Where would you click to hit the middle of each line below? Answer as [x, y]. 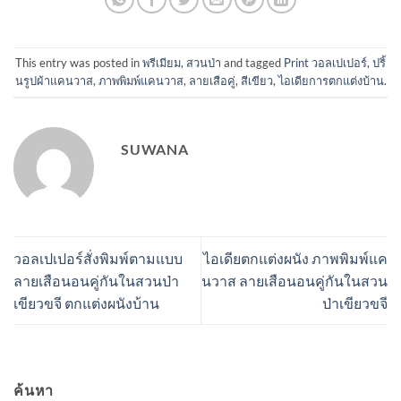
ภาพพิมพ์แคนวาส [141, 80]
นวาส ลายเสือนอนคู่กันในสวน [294, 280]
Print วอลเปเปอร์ [325, 62]
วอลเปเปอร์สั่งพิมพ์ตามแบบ [98, 258]
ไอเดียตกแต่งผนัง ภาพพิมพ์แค [295, 258]
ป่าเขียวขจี [355, 303]
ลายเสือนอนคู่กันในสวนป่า [96, 280]
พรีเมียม [162, 62]
